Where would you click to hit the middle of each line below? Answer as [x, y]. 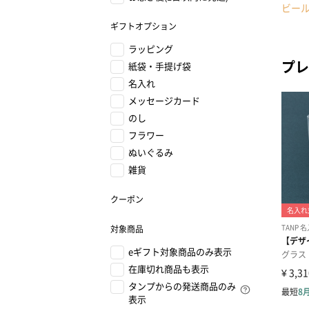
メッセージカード [164, 100]
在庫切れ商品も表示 [169, 269]
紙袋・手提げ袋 [160, 66]
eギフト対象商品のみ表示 [180, 251]
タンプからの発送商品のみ [182, 286]
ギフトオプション [143, 26]
